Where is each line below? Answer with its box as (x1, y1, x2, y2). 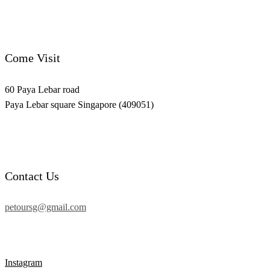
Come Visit (5, 51, 60, 65)
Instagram (5, 257, 42, 268)
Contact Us (5, 169, 59, 183)
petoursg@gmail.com (5, 202, 86, 213)
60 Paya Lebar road (5, 84, 80, 95)
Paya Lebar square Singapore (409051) (5, 99, 154, 110)
